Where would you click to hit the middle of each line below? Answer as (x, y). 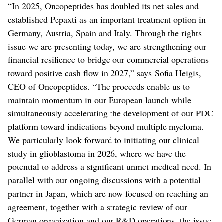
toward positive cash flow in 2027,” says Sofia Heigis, (105, 73)
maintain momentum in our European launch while (100, 100)
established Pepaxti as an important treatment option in (107, 20)
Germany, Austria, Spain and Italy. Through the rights (105, 33)
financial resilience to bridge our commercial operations (108, 60)
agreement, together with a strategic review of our (98, 207)
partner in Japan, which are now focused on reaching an (108, 194)
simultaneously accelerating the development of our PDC (111, 113)
